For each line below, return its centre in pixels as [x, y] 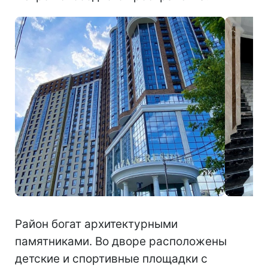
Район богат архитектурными [96, 224]
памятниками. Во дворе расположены [121, 241]
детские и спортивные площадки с [111, 258]
